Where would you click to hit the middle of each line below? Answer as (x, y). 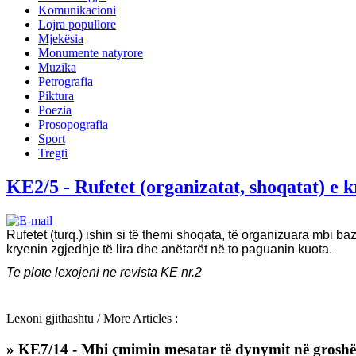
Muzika (57, 67)
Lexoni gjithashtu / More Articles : (92, 318)
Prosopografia (73, 124)
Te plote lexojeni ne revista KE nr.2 (104, 272)
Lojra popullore (77, 24)
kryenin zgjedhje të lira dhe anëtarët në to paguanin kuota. (169, 249)
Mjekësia (61, 39)
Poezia (55, 110)
